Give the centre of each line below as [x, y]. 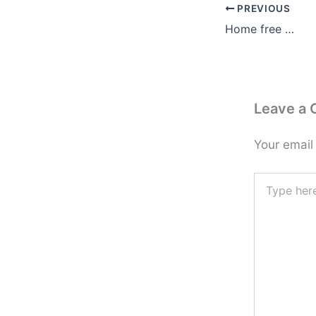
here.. [266, 193]
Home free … [260, 29]
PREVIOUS [262, 8]
